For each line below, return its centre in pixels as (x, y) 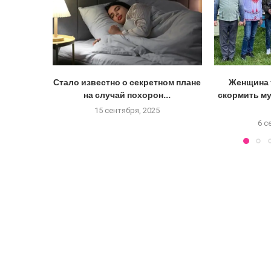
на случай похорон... (127, 95)
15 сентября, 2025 (127, 111)
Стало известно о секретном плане (127, 83)
